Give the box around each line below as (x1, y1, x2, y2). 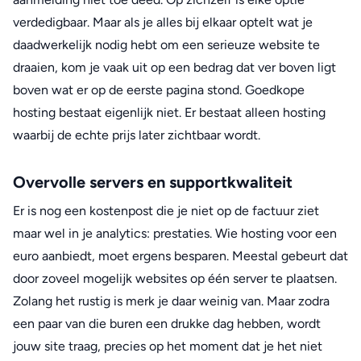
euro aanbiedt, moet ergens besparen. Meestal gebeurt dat (13, 247, 348, 263)
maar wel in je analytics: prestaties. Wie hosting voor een (13, 225, 337, 241)
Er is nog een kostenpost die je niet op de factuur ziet (13, 202, 319, 218)
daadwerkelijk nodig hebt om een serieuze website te (13, 36, 320, 52)
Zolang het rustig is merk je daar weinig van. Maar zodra (13, 293, 330, 309)
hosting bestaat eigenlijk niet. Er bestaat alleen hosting (13, 104, 326, 120)
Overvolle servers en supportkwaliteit (13, 172, 293, 192)
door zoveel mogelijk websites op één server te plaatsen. (13, 270, 337, 286)
